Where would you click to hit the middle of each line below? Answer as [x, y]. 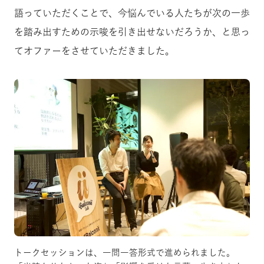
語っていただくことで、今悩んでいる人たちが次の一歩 [132, 13]
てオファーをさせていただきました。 [94, 51]
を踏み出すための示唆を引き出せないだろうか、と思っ [132, 32]
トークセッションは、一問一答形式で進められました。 [125, 253]
